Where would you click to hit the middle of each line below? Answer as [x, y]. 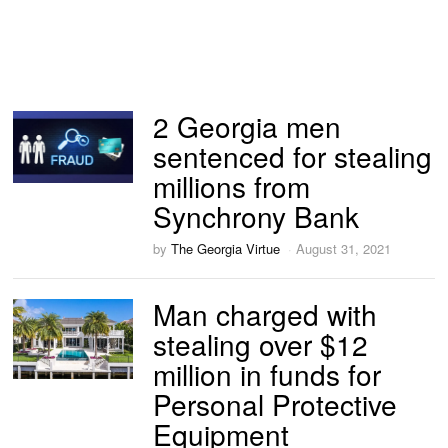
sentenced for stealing [293, 155]
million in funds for [267, 374]
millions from [232, 185]
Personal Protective [275, 404]
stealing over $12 [261, 344]
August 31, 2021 [344, 248]
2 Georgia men [247, 125]
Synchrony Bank [256, 215]
